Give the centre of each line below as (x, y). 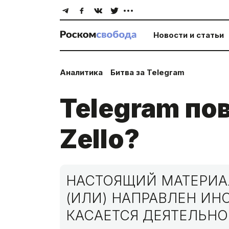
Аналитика (81, 72)
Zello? (100, 139)
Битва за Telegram (147, 72)
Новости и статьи (189, 35)
